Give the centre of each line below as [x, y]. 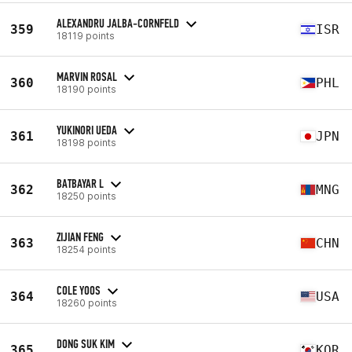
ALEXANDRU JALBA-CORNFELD [118, 23]
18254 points [86, 249]
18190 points [86, 89]
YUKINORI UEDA [87, 130]
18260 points [87, 302]
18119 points [86, 35]
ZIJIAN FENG [80, 236]
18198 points [86, 142]
